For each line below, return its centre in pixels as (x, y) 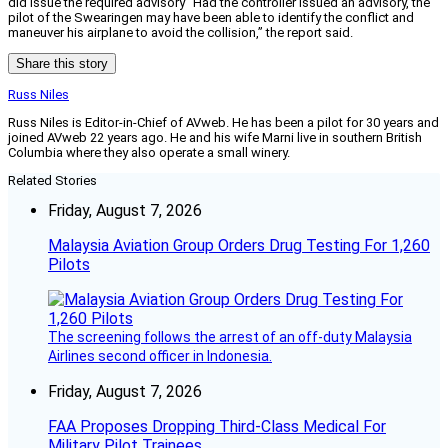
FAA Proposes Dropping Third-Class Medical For (217, 427)
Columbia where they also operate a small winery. (149, 153)
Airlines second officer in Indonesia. (160, 356)
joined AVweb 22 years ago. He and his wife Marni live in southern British (215, 138)
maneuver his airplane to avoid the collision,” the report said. (180, 33)
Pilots (69, 265)
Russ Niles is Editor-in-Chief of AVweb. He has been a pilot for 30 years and (223, 123)
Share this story (62, 64)
